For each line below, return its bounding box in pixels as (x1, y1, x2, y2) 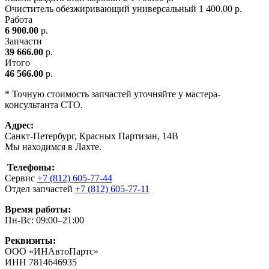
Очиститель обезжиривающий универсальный (5, 3, 196, 14)
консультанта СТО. (5, 99, 83, 110)
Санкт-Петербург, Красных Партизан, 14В (5, 130, 178, 141)
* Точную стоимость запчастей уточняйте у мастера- (5, 88, 220, 99)
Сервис (5, 172, 37, 183)
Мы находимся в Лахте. (5, 141, 101, 152)
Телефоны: (5, 162, 55, 172)
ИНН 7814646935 (5, 256, 77, 267)
